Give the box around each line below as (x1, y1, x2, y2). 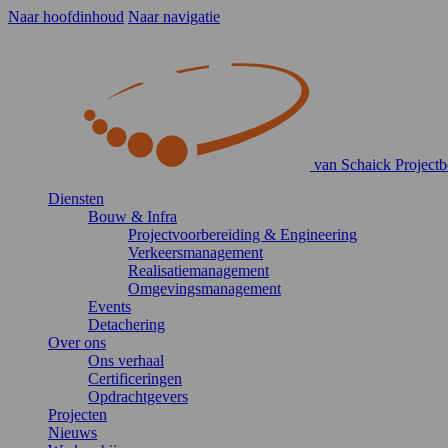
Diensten (48, 190, 104, 207)
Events (88, 298, 131, 315)
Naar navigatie (128, 8, 220, 25)
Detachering (88, 316, 165, 333)
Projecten (48, 406, 107, 423)
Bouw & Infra (88, 208, 177, 225)
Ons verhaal (88, 352, 164, 369)
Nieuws (48, 424, 97, 441)
